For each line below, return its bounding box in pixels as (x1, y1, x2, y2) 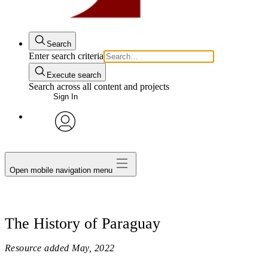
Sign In (53, 92, 78, 101)
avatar (54, 136, 76, 145)
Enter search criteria (29, 51, 103, 61)
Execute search (47, 71, 101, 80)
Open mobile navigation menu (10, 165, 112, 175)
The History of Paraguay (5, 214, 160, 232)
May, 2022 (72, 242, 115, 253)
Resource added (5, 242, 69, 253)
